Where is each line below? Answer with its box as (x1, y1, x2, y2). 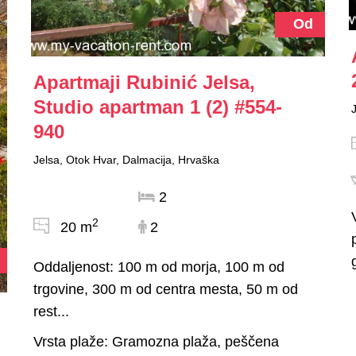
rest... (33, 303, 69, 319)
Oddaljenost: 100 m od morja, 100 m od (33, 258, 284, 275)
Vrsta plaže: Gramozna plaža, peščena (33, 333, 279, 350)
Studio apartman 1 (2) (33, 95, 229, 118)
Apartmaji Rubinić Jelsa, (33, 71, 255, 93)
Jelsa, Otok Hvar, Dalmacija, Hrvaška (33, 153, 219, 166)
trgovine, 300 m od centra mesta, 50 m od (33, 281, 298, 297)
